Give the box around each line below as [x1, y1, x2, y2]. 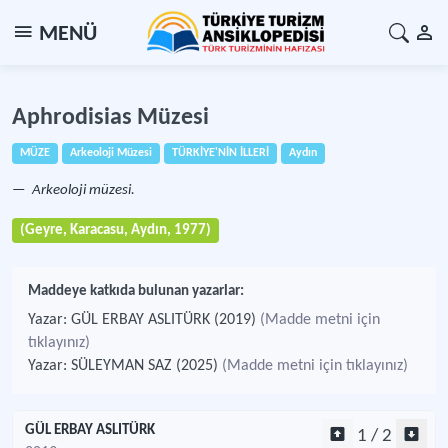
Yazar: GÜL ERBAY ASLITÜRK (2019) [28, 312, 260, 328]
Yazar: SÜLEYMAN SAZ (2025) [28, 358, 222, 374]
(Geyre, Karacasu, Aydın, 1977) [20, 223, 211, 238]
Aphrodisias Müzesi [12, 106, 209, 130]
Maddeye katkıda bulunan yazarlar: [28, 284, 244, 299]
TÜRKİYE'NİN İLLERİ [172, 147, 269, 159]
